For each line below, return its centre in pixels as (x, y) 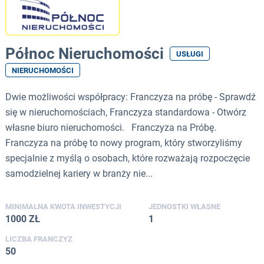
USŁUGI (190, 54)
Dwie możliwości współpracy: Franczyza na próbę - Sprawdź (131, 97)
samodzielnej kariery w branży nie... (79, 174)
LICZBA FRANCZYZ (39, 239)
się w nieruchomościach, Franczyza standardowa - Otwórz (126, 113)
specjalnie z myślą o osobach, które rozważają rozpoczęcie (128, 159)
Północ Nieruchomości (85, 54)
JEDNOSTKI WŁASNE (184, 207)
